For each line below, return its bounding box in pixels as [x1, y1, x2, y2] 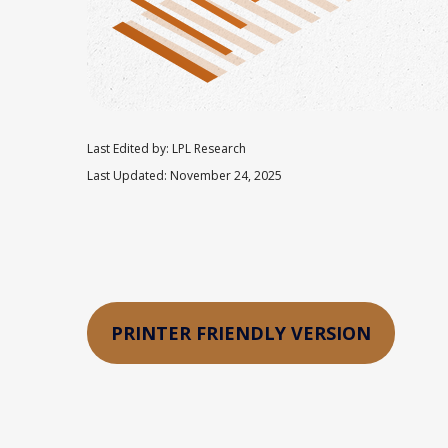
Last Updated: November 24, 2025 [87, 166, 282, 184]
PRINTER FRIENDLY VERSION [111, 320, 371, 345]
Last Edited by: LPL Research [87, 139, 246, 157]
